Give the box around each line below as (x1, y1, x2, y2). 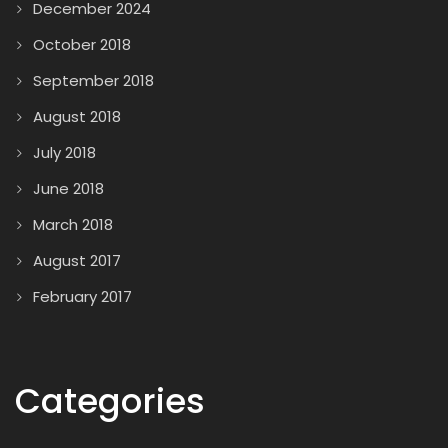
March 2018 (33, 214, 113, 235)
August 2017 (33, 250, 121, 271)
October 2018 (33, 34, 131, 55)
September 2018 (33, 70, 154, 91)
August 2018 (33, 106, 121, 127)
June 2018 (33, 178, 104, 199)
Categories (15, 377, 205, 425)
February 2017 (33, 286, 132, 307)
